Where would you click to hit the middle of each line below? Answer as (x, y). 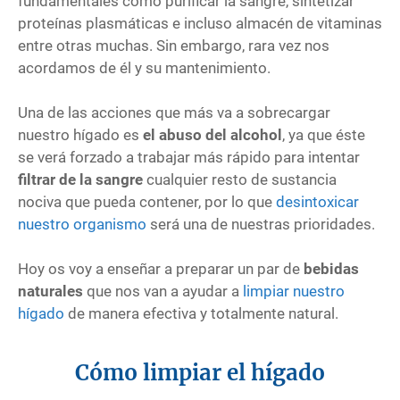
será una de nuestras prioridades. (261, 224)
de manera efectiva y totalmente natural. (201, 313)
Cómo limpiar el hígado (200, 372)
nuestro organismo (82, 224)
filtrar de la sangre (80, 179)
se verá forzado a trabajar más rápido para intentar (189, 157)
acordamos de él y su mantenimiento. (144, 67)
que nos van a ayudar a (163, 291)
